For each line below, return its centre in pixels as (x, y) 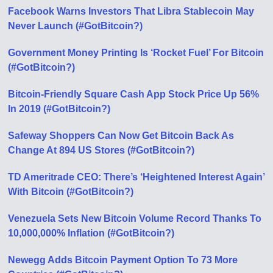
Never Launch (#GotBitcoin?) (76, 26)
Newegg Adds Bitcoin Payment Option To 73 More (123, 260)
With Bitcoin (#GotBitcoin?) (71, 191)
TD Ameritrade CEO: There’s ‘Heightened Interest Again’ (136, 177)
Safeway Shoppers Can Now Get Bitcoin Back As (121, 135)
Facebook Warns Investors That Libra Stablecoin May (131, 11)
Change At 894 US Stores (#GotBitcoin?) (101, 150)
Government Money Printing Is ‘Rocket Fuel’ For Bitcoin (136, 52)
